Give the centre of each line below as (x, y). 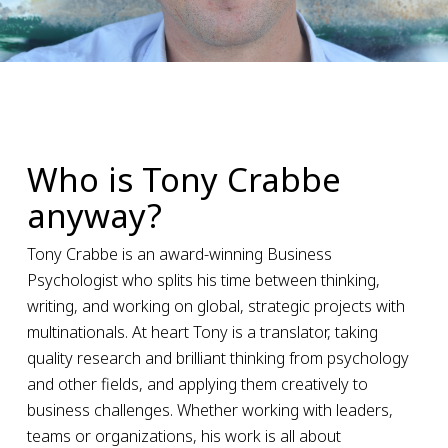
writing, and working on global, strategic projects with (215, 306)
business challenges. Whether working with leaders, (209, 410)
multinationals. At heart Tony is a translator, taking (202, 332)
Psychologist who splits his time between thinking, (203, 280)
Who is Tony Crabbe (183, 179)
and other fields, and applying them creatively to (197, 384)
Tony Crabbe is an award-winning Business (179, 254)
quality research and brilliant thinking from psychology (217, 358)
